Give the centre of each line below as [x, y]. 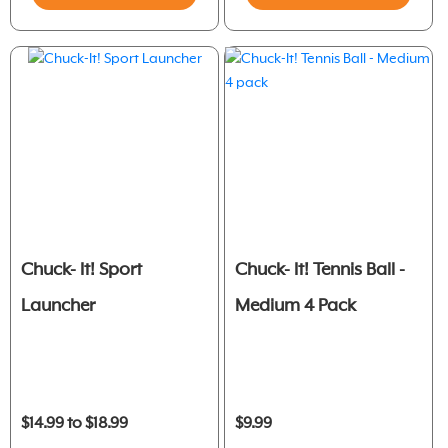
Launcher [58, 305]
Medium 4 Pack [295, 305]
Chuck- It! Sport [81, 269]
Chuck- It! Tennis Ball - [320, 269]
